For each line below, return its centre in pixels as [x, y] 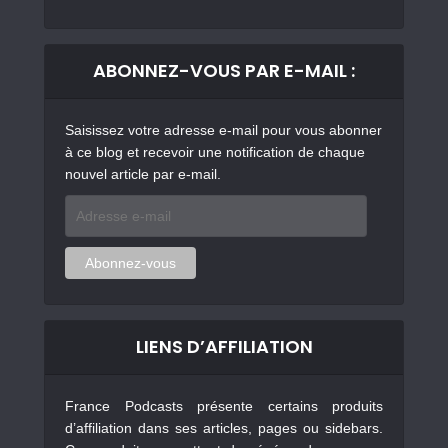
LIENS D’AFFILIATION [224, 346]
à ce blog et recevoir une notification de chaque [215, 151]
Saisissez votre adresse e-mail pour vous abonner [223, 129]
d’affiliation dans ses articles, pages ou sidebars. [224, 427]
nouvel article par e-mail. [143, 173]
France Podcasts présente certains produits [224, 405]
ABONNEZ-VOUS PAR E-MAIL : [224, 70]
